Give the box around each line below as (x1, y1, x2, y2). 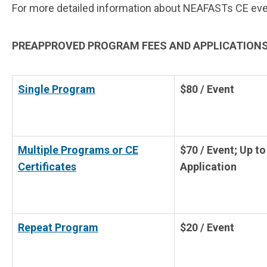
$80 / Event (180, 83, 234, 96)
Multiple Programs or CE (18, 144, 138, 157)
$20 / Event (180, 221, 234, 234)
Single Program (18, 83, 95, 96)
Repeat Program (18, 221, 98, 234)
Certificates (18, 160, 76, 173)
